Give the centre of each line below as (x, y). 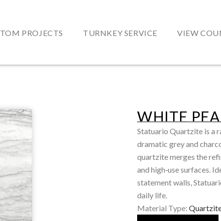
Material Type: (162, 208)
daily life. (152, 195)
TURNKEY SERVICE (120, 33)
